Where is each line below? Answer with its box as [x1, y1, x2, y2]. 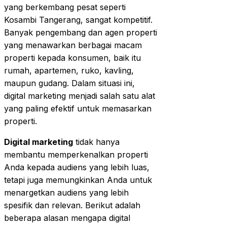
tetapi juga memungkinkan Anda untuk [4, 174, 152, 185]
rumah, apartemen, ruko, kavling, [4, 65, 134, 75]
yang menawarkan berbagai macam [4, 40, 142, 50]
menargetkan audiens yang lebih [4, 187, 129, 198]
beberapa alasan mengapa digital [4, 212, 130, 223]
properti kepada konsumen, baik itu [4, 52, 141, 63]
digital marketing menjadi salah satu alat [4, 90, 155, 101]
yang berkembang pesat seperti [4, 2, 126, 12]
